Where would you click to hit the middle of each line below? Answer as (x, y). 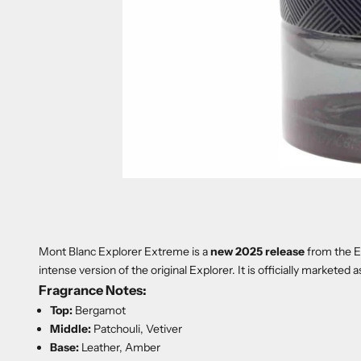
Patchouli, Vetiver (137, 328)
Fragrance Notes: (93, 290)
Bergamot (99, 310)
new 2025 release (257, 251)
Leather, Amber (120, 347)
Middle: (71, 328)
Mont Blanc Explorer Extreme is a (124, 251)
